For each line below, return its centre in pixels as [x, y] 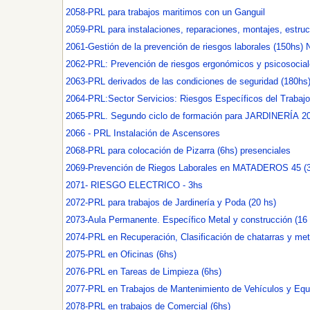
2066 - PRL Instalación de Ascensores [143, 133]
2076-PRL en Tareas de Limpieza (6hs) [144, 272]
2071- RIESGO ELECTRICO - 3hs [134, 185]
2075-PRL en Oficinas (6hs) [121, 254]
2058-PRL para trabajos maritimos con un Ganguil [165, 12]
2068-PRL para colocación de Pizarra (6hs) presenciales [178, 151]
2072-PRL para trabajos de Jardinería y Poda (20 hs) [171, 202]
